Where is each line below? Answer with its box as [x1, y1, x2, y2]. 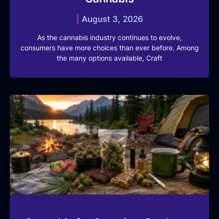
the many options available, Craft [57, 53, 162, 62]
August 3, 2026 [79, 14, 143, 24]
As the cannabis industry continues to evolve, [37, 33, 182, 42]
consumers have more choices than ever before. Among [20, 43, 199, 52]
